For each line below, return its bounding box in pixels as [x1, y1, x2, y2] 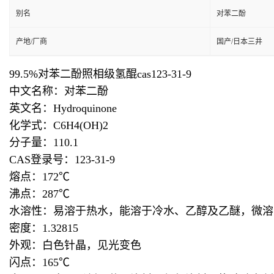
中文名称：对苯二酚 [9, 85, 108, 97]
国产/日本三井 [217, 37, 262, 46]
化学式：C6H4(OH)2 [9, 119, 108, 131]
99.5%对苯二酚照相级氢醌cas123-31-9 [9, 68, 191, 80]
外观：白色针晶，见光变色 [9, 239, 141, 251]
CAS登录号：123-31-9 [9, 154, 115, 166]
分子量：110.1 [9, 136, 78, 149]
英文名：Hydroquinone [9, 102, 117, 114]
